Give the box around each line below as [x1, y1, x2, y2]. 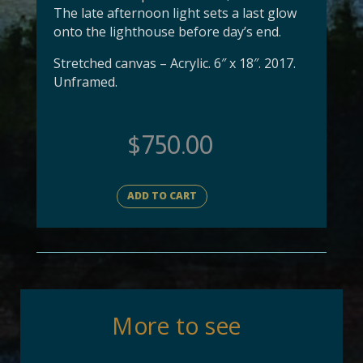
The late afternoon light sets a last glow [53, 3, 297, 22]
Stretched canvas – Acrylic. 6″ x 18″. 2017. [53, 53, 296, 72]
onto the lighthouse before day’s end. [53, 22, 281, 41]
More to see [111, 310, 241, 342]
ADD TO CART [126, 189, 197, 203]
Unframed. [53, 72, 117, 91]
